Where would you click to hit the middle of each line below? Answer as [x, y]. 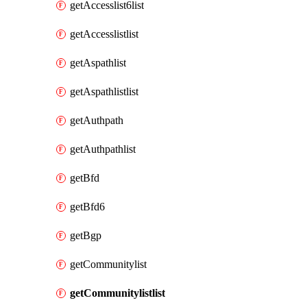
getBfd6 [87, 207]
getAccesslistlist [104, 34]
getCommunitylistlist [118, 293]
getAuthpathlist [103, 149]
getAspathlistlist [104, 91]
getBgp [86, 235]
